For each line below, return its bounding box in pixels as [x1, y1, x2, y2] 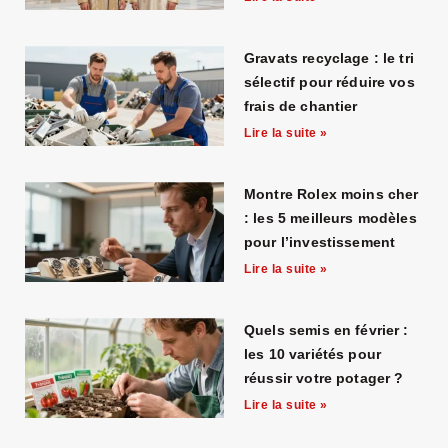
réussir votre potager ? [244, 370, 404, 387]
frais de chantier [244, 98, 358, 115]
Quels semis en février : [244, 322, 409, 339]
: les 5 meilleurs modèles [244, 210, 417, 227]
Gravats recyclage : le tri [244, 50, 414, 67]
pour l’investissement [244, 234, 396, 251]
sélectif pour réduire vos [244, 74, 415, 91]
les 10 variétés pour [244, 346, 382, 363]
